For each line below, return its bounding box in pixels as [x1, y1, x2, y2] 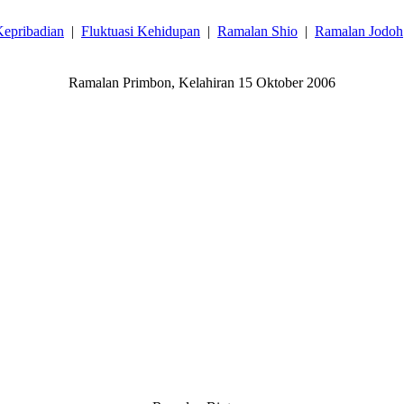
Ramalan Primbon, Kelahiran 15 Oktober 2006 [69, 75, 335, 90]
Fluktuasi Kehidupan [81, 23, 200, 39]
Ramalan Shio [217, 23, 298, 39]
